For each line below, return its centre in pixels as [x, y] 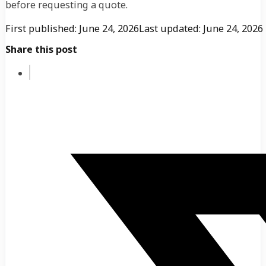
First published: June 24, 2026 [72, 29]
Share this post [41, 49]
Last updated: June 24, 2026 [201, 29]
